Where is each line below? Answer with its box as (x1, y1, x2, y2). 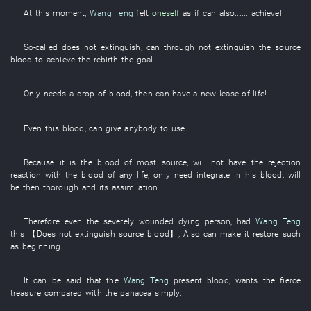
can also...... (199, 8, 251, 18)
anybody (124, 122, 158, 133)
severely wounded (103, 215, 174, 226)
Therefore (23, 215, 60, 226)
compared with (44, 287, 102, 299)
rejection (267, 156, 301, 167)
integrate (196, 169, 230, 180)
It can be (23, 275, 61, 286)
